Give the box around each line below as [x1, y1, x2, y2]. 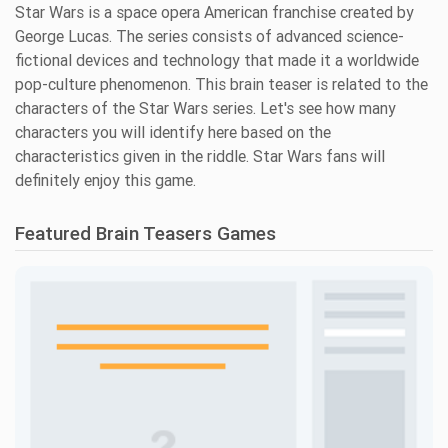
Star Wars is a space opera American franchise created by [15, 3, 414, 22]
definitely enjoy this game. [15, 171, 196, 190]
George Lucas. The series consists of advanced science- [15, 27, 404, 46]
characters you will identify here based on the [15, 123, 331, 142]
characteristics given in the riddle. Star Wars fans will [15, 147, 385, 166]
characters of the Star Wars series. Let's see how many [15, 99, 396, 118]
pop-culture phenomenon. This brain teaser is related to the [15, 75, 428, 94]
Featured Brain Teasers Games [15, 222, 276, 245]
